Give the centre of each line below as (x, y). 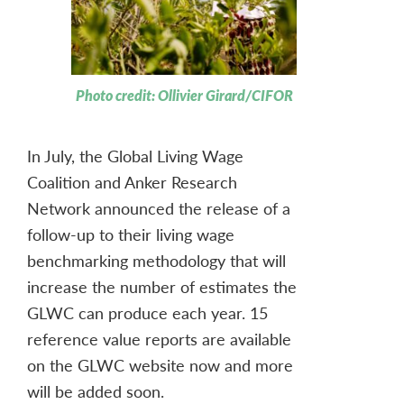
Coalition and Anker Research (132, 182)
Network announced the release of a (159, 208)
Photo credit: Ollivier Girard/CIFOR (184, 96)
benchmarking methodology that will (156, 261)
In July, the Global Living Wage (135, 156)
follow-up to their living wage (131, 234)
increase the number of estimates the (162, 287)
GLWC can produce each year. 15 (147, 313)
